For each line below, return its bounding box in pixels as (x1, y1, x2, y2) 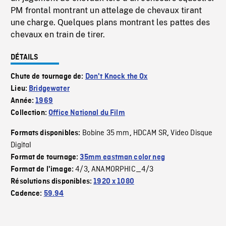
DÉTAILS (11, 53, 39, 62)
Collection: (11, 109, 49, 118)
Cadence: (11, 190, 44, 198)
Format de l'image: (11, 165, 76, 174)
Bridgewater (29, 85, 70, 93)
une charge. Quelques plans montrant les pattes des (11, 18, 210, 28)
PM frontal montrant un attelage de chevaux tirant (11, 6, 202, 16)
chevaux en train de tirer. (11, 30, 105, 40)
